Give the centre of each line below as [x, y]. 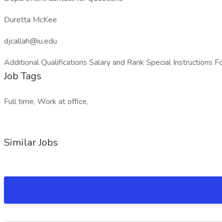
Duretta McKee [30, 20]
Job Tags [23, 76]
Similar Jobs [31, 142]
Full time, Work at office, [46, 102]
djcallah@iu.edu [30, 41]
